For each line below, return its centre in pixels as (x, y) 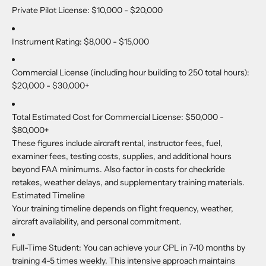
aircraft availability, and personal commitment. (97, 221)
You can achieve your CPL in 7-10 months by (164, 247)
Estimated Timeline (49, 195)
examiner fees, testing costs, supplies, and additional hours (122, 156)
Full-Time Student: (47, 247)
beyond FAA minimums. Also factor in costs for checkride (118, 169)
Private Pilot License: (52, 10)
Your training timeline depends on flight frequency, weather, (123, 208)
